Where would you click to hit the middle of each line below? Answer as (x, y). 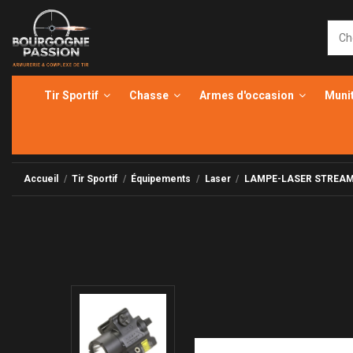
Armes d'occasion (247, 95)
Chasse (150, 95)
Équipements (161, 179)
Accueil (41, 179)
